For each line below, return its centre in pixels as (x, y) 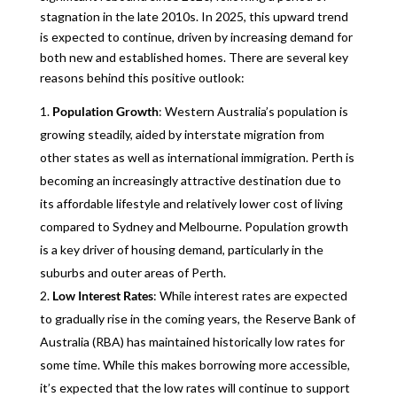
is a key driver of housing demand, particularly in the (181, 249)
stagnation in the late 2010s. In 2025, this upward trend (194, 16)
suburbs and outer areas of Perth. (132, 272)
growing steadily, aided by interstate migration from (182, 134)
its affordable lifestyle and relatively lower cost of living (191, 203)
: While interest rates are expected (250, 296)
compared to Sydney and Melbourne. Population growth (194, 226)
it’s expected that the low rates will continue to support (195, 388)
